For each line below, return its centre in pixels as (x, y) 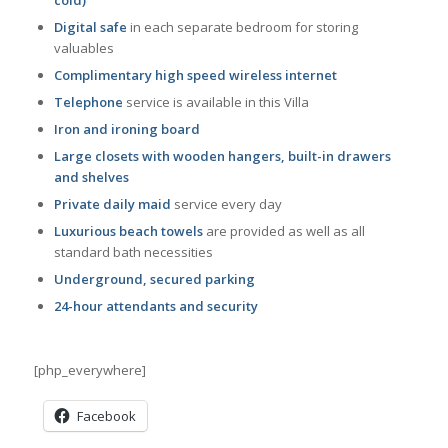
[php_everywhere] (89, 369)
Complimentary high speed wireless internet (195, 74)
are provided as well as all (285, 230)
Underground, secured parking (154, 278)
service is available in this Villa (215, 101)
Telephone (88, 101)
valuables (83, 47)
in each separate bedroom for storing (242, 26)
